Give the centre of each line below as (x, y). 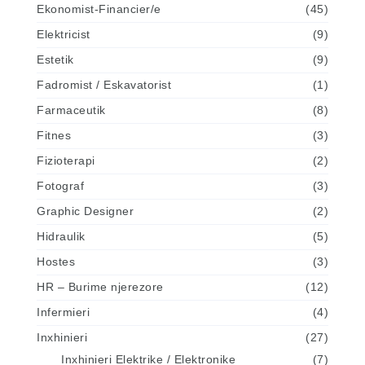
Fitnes (54, 135)
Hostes (56, 262)
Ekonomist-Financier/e (99, 9)
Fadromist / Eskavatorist (104, 85)
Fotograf (60, 186)
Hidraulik (61, 236)
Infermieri (63, 312)
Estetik (55, 59)
